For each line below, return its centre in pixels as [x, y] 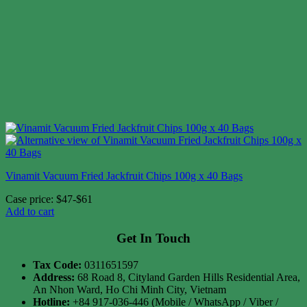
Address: [54, 277]
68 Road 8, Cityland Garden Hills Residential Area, [187, 277]
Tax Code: [57, 265]
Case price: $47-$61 [49, 199]
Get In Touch [153, 238]
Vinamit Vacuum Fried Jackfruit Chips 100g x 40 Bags [124, 176]
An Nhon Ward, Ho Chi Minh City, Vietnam [130, 289]
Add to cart [30, 212]
